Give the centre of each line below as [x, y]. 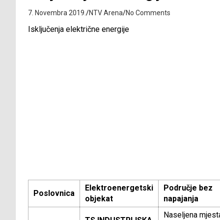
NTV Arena [106, 13]
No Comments [148, 13]
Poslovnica [54, 193]
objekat [99, 199]
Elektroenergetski [119, 188]
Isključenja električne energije [79, 29]
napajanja [181, 199]
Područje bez [188, 188]
